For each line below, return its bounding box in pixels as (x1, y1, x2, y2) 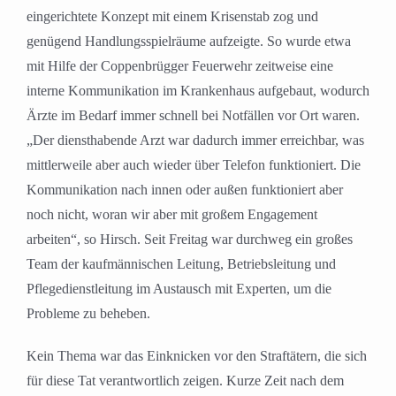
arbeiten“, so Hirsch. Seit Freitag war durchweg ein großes (27, 232, 353, 247)
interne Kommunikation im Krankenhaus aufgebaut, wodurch (27, 83, 369, 99)
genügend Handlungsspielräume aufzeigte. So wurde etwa (27, 34, 351, 49)
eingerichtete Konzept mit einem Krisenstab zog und (27, 9, 318, 25)
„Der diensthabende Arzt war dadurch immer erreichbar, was (27, 133, 364, 148)
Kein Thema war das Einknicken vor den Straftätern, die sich (27, 348, 367, 364)
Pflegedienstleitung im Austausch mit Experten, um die (27, 281, 331, 297)
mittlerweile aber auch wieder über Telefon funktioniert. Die (27, 157, 361, 173)
